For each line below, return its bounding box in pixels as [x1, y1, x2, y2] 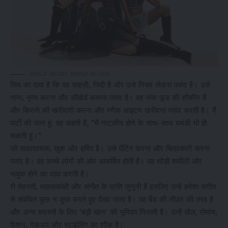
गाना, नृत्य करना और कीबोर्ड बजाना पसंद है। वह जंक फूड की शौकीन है [10, 93, 206, 103]
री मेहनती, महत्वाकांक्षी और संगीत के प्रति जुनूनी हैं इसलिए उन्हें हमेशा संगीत [10, 182, 216, 192]
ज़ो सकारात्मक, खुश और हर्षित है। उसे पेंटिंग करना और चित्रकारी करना [10, 144, 210, 154]
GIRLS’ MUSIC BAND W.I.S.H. [29, 70, 111, 78]
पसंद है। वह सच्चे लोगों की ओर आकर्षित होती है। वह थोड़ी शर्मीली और [10, 157, 202, 166]
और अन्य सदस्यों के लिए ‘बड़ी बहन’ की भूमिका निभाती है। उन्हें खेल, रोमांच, [10, 208, 217, 217]
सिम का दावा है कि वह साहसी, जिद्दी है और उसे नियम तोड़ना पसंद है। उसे [10, 80, 210, 90]
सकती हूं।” [10, 131, 41, 141]
